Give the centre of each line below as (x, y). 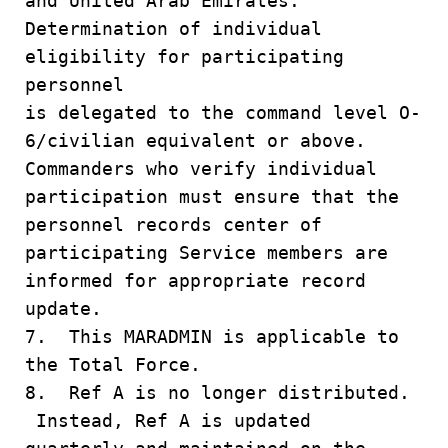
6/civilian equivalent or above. (195, 140)
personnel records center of (173, 224)
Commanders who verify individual (201, 168)
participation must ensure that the (212, 196)
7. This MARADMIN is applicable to (212, 336)
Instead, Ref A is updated (168, 420)
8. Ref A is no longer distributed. (217, 392)
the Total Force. (113, 364)
